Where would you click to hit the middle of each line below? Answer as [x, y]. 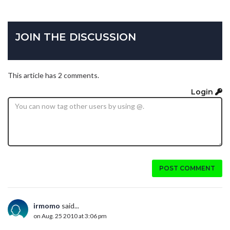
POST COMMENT [187, 168]
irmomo [47, 205]
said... [70, 205]
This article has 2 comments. [53, 75]
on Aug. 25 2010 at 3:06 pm [70, 216]
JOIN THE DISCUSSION [76, 37]
